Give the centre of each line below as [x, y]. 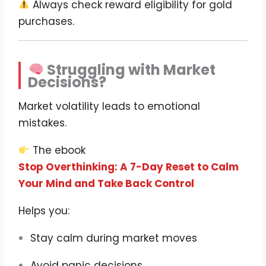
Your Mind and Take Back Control [107, 184]
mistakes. [43, 123]
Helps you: [44, 211]
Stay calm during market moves [114, 238]
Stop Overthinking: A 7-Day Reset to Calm [129, 167]
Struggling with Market [130, 69]
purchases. [47, 21]
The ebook [58, 151]
